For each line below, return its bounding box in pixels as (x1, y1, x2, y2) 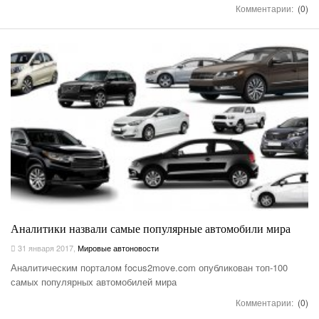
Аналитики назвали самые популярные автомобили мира (11, 223, 291, 236)
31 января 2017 (16, 242, 73, 254)
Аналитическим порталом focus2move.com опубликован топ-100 (11, 261, 288, 275)
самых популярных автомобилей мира (11, 275, 177, 289)
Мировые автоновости (78, 242, 159, 254)
